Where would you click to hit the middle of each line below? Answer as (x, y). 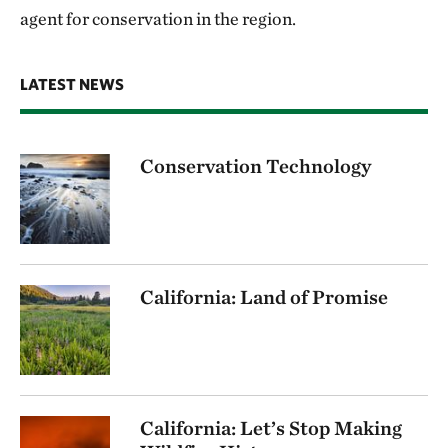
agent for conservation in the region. (158, 19)
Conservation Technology (255, 166)
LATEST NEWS (72, 84)
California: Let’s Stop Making (271, 428)
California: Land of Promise (264, 297)
